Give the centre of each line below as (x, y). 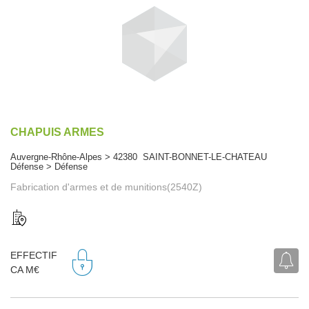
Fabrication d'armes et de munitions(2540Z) (106, 187)
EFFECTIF (34, 256)
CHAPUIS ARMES (57, 132)
